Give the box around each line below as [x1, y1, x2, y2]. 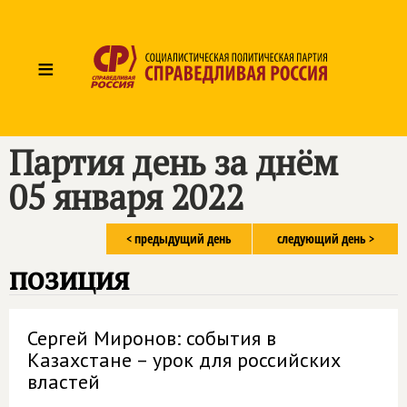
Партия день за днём [9, 140, 338, 185]
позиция [9, 258, 129, 299]
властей [27, 369, 100, 394]
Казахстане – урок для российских [27, 347, 341, 372]
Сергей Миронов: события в [27, 325, 276, 351]
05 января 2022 [9, 174, 243, 220]
